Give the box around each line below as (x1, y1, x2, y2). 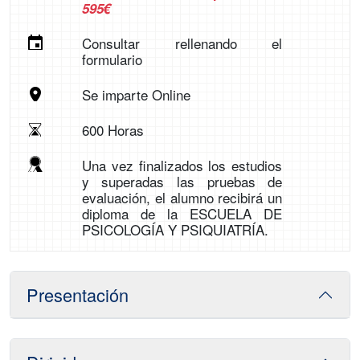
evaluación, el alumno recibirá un (81, 187, 283, 207)
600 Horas (81, 120, 144, 140)
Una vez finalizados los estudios (81, 155, 283, 175)
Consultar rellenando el (81, 33, 283, 53)
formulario (81, 49, 142, 69)
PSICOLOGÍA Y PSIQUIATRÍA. (81, 219, 268, 239)
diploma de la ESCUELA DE (81, 203, 283, 223)
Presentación (27, 282, 129, 307)
